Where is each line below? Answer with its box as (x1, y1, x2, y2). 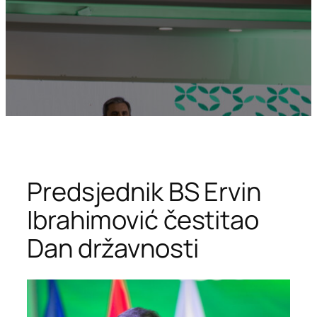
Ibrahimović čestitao (27, 202, 259, 237)
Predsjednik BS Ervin (27, 173, 261, 209)
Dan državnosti (27, 230, 199, 265)
